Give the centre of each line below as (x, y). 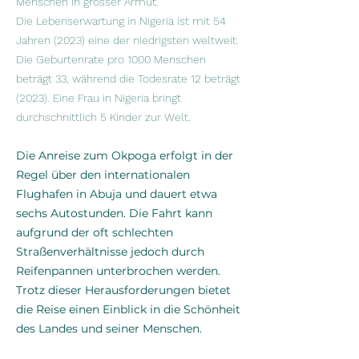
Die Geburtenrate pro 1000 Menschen (111, 59)
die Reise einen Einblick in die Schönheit (128, 309)
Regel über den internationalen (103, 175)
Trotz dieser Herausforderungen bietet (123, 290)
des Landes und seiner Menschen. (109, 329)
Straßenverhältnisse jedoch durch (110, 252)
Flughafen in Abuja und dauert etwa (117, 194)
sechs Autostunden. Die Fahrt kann (114, 213)
